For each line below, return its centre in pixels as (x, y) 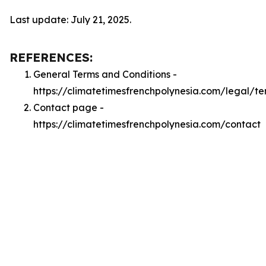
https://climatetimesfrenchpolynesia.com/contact (147, 124)
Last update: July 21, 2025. (70, 20)
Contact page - (69, 107)
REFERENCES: (51, 57)
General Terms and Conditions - (105, 74)
